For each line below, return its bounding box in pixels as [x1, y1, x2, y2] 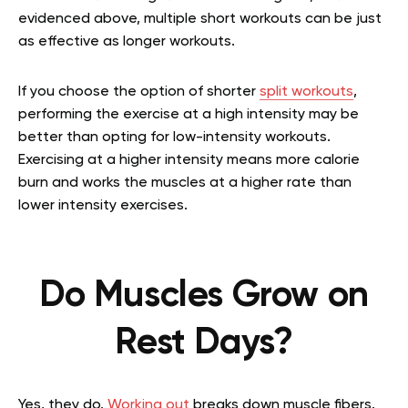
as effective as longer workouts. [18, 34, 235, 49]
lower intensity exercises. [18, 198, 188, 213]
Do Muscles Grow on [39, 277, 369, 314]
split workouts [260, 84, 353, 99]
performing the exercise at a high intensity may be [18, 107, 359, 122]
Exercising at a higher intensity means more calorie [18, 152, 360, 168]
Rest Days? [115, 324, 293, 362]
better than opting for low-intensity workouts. [18, 129, 331, 145]
